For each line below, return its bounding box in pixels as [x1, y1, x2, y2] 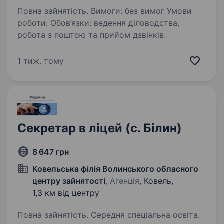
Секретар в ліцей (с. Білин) [17, 121, 182, 135]
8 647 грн [32, 147, 69, 157]
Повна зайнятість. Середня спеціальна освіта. [17, 210, 200, 220]
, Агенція [105, 176, 139, 186]
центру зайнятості [32, 176, 105, 186]
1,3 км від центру [32, 188, 99, 198]
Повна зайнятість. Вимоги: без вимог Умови [17, 6, 91, 16]
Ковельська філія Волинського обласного [32, 164, 198, 174]
